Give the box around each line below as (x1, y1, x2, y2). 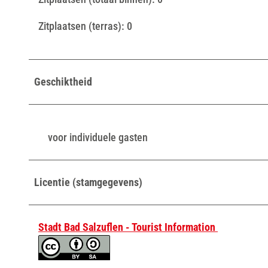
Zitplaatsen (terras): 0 (38, 19, 132, 32)
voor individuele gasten (48, 130, 148, 144)
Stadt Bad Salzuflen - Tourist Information (38, 220, 218, 233)
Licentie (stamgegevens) (34, 175, 142, 188)
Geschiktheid (34, 75, 92, 88)
